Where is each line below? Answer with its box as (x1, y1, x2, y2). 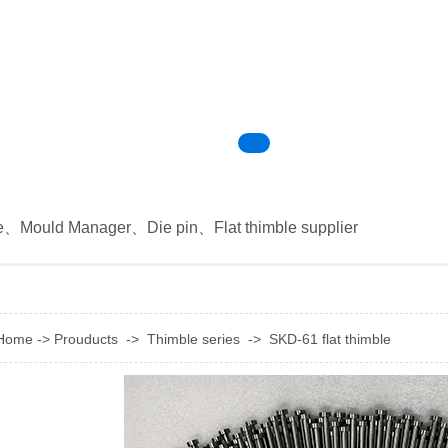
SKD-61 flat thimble (269, 331, 391, 347)
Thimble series (147, 331, 240, 347)
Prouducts (54, 331, 118, 347)
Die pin (147, 219, 198, 236)
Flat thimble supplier (214, 219, 358, 236)
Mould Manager (20, 219, 131, 236)
